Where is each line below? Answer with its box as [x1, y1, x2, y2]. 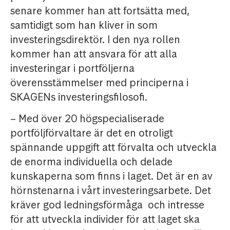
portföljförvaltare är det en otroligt [10, 126, 173, 140]
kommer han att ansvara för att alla [10, 47, 177, 61]
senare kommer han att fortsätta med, [10, 4, 189, 18]
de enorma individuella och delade [10, 155, 172, 169]
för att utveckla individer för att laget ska [10, 213, 200, 226]
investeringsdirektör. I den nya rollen [10, 33, 180, 47]
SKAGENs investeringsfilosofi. [10, 90, 147, 104]
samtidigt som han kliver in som [10, 18, 158, 32]
